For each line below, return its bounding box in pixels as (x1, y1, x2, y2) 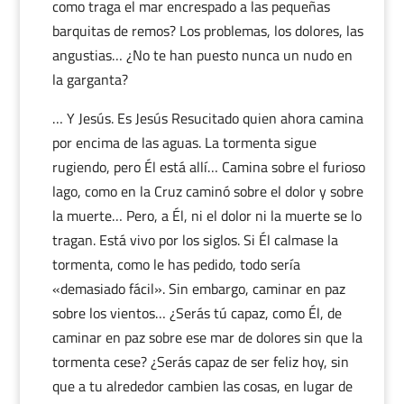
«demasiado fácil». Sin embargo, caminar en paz (51, 278, 345, 299)
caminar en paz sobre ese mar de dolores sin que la (51, 326, 363, 348)
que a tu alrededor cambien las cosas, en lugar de (51, 375, 353, 397)
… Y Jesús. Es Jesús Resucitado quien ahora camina (51, 107, 363, 129)
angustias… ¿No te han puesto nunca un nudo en (51, 44, 353, 66)
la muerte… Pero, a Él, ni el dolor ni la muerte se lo (51, 205, 362, 226)
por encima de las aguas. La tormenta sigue (51, 132, 317, 153)
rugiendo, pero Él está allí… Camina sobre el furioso (51, 156, 365, 178)
